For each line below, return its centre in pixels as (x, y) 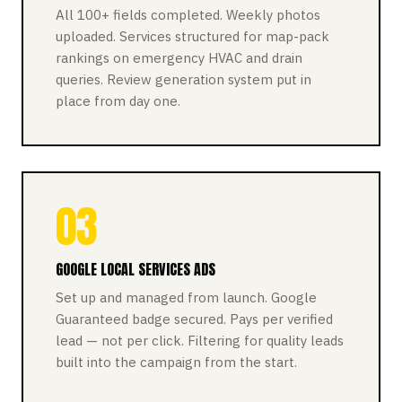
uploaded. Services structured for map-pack (192, 36)
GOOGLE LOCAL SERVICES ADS (135, 269)
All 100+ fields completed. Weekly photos (188, 15)
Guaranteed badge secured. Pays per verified (194, 319)
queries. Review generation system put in (184, 79)
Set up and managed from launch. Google (186, 297)
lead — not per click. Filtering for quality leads (200, 341)
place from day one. (118, 101)
